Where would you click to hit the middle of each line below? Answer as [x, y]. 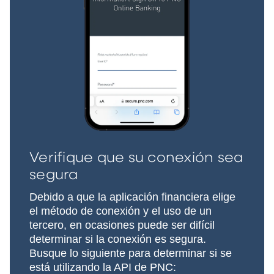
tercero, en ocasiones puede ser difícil [122, 225]
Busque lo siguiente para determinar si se [131, 253]
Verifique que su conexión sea [136, 158]
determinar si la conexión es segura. [118, 239]
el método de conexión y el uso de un [120, 211]
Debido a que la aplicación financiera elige [132, 197]
